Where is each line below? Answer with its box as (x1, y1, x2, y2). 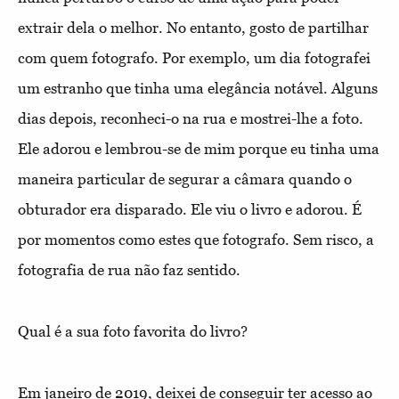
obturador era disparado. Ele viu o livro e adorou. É (18, 199, 362, 218)
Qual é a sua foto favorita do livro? (18, 322, 248, 340)
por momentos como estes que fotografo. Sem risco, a (18, 230, 374, 248)
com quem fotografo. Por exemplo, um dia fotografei (18, 48, 370, 67)
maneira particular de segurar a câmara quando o (18, 169, 352, 188)
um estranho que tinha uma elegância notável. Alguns (18, 78, 378, 97)
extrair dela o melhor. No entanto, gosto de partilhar (18, 18, 369, 37)
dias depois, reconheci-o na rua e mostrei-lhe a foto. (18, 109, 363, 127)
